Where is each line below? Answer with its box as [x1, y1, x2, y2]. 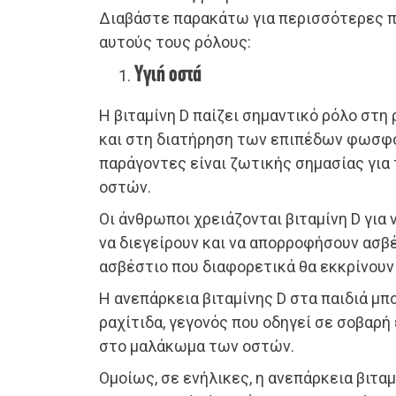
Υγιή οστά [134, 64, 202, 88]
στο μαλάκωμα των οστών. [99, 337, 294, 356]
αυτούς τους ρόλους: [99, 33, 251, 52]
